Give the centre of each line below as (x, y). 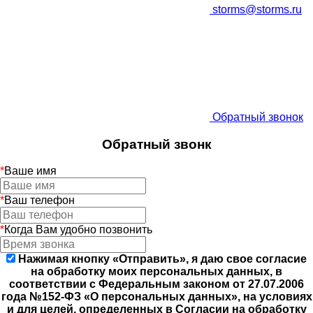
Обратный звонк (156, 144)
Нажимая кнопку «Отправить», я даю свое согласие (162, 259)
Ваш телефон (39, 200)
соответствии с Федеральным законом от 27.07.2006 (156, 284)
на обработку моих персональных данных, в (156, 271)
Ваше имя (30, 171)
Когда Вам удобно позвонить (78, 230)
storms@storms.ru (257, 9)
